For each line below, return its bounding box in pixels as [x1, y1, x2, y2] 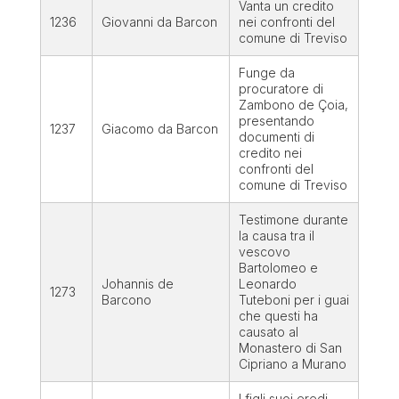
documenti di [238, 129, 314, 145]
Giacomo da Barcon [101, 121, 218, 137]
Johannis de [101, 276, 174, 292]
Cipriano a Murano [238, 356, 346, 372]
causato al [238, 324, 298, 340]
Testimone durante [238, 212, 348, 228]
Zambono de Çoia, [238, 97, 348, 113]
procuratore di [238, 81, 323, 97]
